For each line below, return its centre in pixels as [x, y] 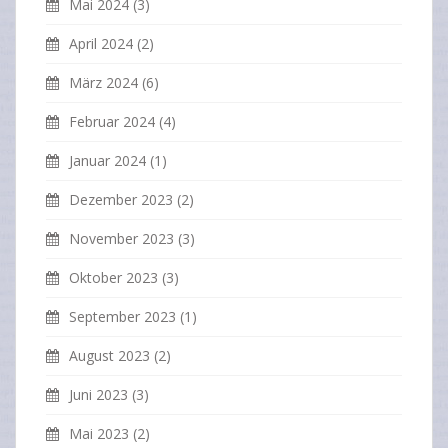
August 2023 [109, 356]
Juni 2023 [98, 395]
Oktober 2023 [113, 278]
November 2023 [121, 239]
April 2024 [101, 44]
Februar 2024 [112, 122]
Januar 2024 [107, 161]
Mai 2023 [99, 434]
